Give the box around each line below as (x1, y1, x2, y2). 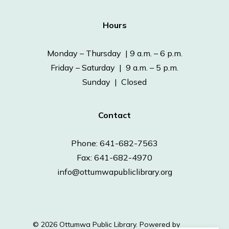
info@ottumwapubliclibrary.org (57, 166, 172, 177)
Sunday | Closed (82, 76, 147, 87)
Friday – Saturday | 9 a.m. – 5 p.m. (51, 62, 178, 73)
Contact (98, 109, 131, 120)
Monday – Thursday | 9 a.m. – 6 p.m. (47, 48, 182, 58)
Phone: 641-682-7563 (71, 138, 158, 148)
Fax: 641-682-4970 (77, 152, 152, 163)
